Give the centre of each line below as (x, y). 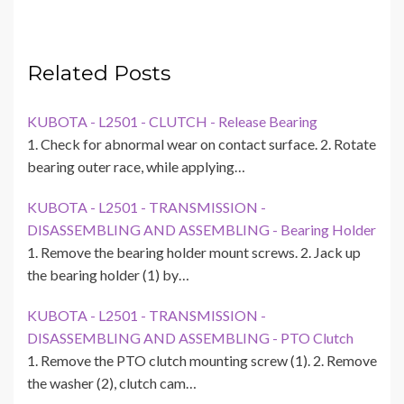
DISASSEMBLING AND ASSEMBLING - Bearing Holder (202, 230)
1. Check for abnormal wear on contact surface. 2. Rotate (202, 144)
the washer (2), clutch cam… (112, 383)
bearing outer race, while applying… (136, 167)
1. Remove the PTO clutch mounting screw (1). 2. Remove (202, 361)
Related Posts (99, 73)
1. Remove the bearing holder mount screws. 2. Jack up (194, 252)
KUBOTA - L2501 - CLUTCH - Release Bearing (172, 122)
